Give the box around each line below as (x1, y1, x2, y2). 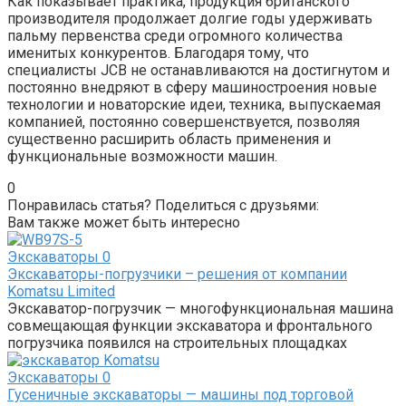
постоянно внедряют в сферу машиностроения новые (7, 78, 377, 96)
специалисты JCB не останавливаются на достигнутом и (7, 61, 390, 79)
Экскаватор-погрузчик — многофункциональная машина (7, 299, 393, 317)
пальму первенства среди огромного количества (7, 26, 343, 44)
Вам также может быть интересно (7, 213, 240, 231)
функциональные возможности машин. (7, 147, 277, 165)
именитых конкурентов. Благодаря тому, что (7, 43, 309, 62)
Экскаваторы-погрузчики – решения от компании (7, 265, 347, 283)
